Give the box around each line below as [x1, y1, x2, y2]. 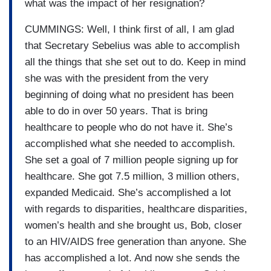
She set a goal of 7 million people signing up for [25, 154, 238, 166]
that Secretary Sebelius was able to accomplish [25, 39, 240, 51]
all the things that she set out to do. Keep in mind [25, 56, 246, 68]
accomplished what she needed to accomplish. [25, 137, 235, 149]
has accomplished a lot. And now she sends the [25, 252, 240, 264]
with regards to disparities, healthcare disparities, [25, 203, 247, 215]
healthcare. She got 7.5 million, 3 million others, [25, 170, 240, 182]
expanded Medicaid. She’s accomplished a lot [25, 186, 231, 198]
